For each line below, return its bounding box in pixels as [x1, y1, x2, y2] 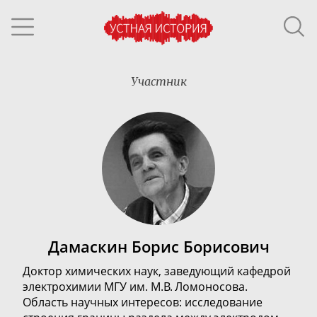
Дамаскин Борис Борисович [47, 236, 270, 258]
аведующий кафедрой [170, 263, 291, 279]
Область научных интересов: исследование [23, 294, 263, 310]
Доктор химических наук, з [23, 263, 170, 279]
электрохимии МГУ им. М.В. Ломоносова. [23, 279, 248, 294]
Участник [130, 74, 187, 88]
